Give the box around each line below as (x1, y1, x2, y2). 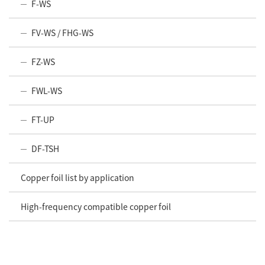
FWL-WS (31, 84, 62, 96)
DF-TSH (31, 142, 59, 154)
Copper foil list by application (21, 171, 134, 183)
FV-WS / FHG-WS (31, 26, 93, 38)
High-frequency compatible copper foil (21, 200, 171, 212)
